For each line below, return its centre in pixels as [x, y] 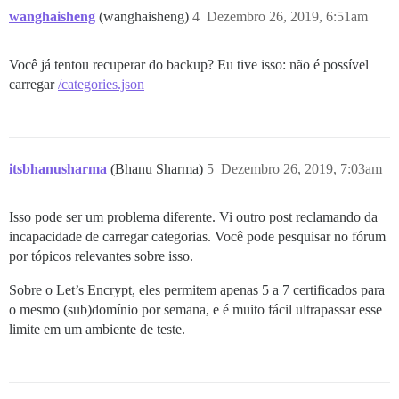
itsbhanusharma [58, 169]
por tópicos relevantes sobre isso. [101, 256]
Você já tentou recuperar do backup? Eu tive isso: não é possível [189, 65]
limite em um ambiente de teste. [97, 329]
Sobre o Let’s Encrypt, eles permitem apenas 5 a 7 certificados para [197, 290]
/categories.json [101, 84]
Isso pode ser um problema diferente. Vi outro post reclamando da [193, 217]
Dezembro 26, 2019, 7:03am [301, 169]
